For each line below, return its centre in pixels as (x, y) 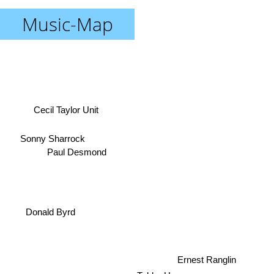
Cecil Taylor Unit (64, 109)
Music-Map (67, 24)
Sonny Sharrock (52, 136)
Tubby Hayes (160, 266)
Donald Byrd (50, 209)
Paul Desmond (76, 154)
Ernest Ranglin (206, 253)
